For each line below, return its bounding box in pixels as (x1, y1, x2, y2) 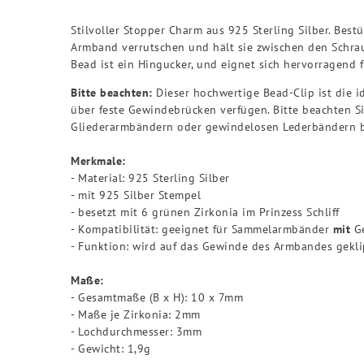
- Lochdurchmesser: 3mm (71, 323, 201, 339)
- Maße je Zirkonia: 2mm (71, 306, 201, 322)
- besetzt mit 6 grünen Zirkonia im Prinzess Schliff (71, 204, 340, 219)
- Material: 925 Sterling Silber (71, 170, 230, 185)
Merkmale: (71, 153, 126, 168)
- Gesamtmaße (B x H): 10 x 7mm (71, 289, 243, 305)
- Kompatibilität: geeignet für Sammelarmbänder (71, 221, 333, 236)
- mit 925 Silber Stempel (71, 187, 201, 202)
